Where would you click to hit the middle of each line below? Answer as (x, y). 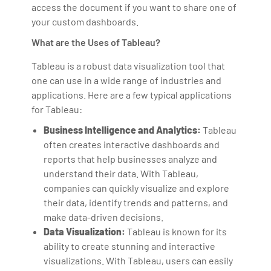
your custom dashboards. (85, 21)
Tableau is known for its (176, 231)
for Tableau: (57, 109)
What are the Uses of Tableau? (96, 42)
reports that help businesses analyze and (131, 158)
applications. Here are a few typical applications (132, 94)
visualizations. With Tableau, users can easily (139, 260)
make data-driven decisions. (104, 217)
